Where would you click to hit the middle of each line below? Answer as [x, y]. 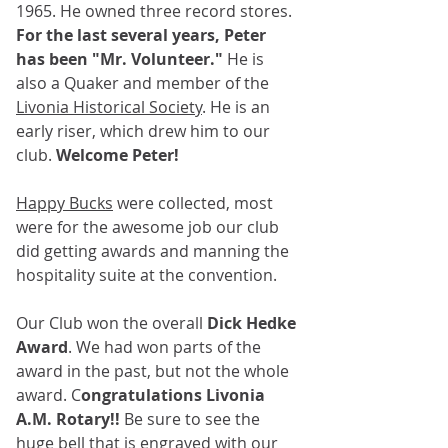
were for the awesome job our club [149, 227]
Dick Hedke [253, 323]
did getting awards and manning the [154, 251]
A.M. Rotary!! [68, 419]
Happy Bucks [64, 203]
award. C [48, 395]
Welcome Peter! [117, 155]
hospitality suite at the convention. [146, 275]
